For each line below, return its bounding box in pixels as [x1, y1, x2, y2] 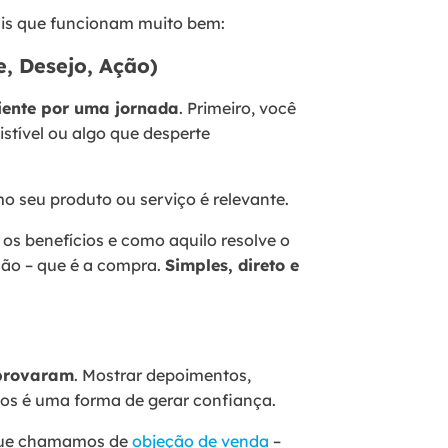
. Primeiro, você [179, 97, 296, 118]
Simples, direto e [165, 254, 299, 275]
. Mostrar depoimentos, [74, 364, 251, 385]
